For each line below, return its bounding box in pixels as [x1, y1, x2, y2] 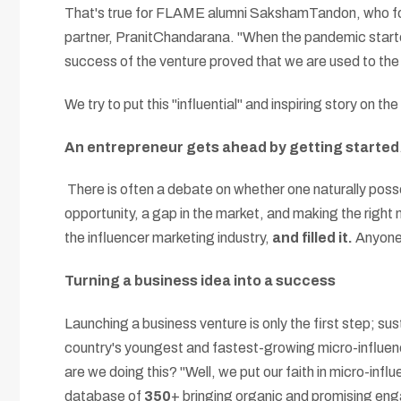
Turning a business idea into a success [64, 273, 336, 289]
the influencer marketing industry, [64, 230, 272, 246]
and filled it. [272, 230, 353, 246]
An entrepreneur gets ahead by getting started [64, 139, 399, 155]
